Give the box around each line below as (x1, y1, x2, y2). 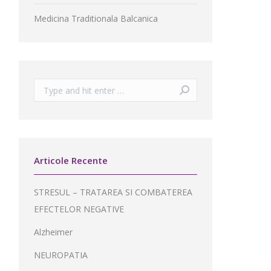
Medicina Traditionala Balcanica (34, 13, 158, 24)
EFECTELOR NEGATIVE (34, 203, 124, 215)
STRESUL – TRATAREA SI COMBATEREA (34, 186, 192, 198)
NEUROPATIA (34, 249, 88, 261)
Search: (34, 81, 62, 93)
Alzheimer (34, 226, 73, 238)
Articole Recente (34, 154, 108, 166)
